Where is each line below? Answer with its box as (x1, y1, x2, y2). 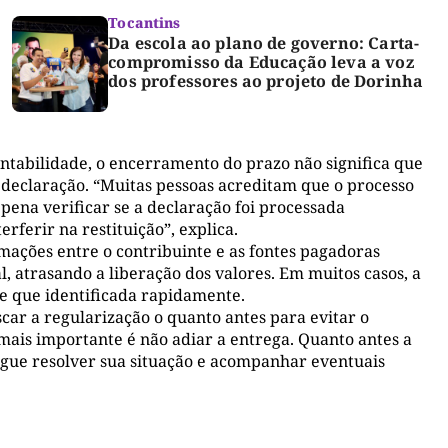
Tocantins (108, 13, 181, 33)
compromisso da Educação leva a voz (108, 51, 414, 74)
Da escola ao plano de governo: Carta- (108, 32, 420, 55)
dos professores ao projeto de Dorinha (108, 70, 424, 93)
